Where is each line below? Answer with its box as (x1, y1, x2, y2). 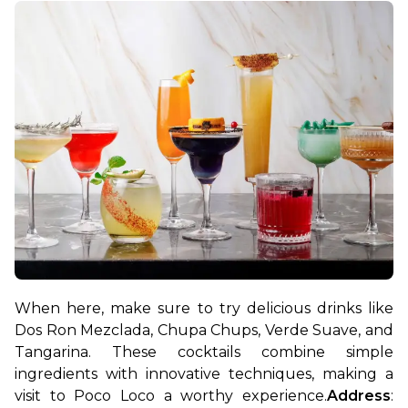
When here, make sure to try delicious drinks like (15, 299, 393, 317)
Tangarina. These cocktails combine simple (15, 342, 393, 361)
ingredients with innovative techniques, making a (15, 364, 393, 382)
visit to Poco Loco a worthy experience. (15, 386, 327, 404)
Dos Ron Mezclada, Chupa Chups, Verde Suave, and (15, 321, 393, 339)
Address (327, 386, 391, 404)
